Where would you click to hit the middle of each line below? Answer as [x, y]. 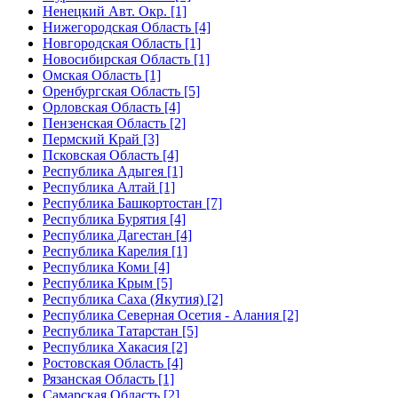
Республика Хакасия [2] [115, 346]
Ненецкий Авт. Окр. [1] [115, 11]
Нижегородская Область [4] [127, 27]
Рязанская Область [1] [108, 378]
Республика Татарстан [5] [120, 330]
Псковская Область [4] [111, 155]
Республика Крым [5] [107, 283]
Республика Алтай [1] [109, 187]
